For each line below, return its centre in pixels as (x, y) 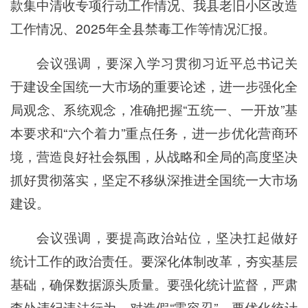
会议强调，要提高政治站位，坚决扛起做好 (167, 236)
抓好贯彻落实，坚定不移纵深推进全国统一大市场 (154, 179)
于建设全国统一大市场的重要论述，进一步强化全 (154, 85)
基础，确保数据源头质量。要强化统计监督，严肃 (154, 283)
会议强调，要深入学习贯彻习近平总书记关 (167, 62)
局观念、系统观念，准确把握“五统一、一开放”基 (154, 109)
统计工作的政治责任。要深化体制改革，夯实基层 (154, 260)
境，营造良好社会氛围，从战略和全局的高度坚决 (154, 155)
